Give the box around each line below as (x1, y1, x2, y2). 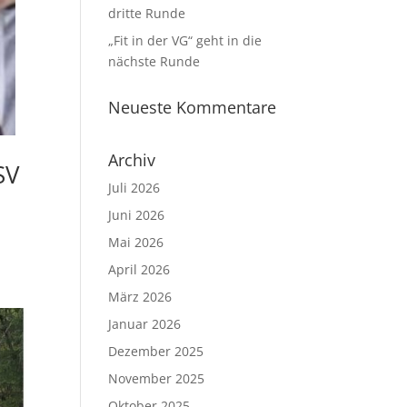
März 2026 (108, 288, 173, 305)
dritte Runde (108, 5, 186, 22)
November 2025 (108, 370, 205, 387)
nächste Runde (108, 53, 201, 70)
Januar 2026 (108, 315, 182, 333)
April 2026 (108, 261, 171, 278)
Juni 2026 (108, 206, 165, 223)
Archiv (108, 149, 156, 171)
